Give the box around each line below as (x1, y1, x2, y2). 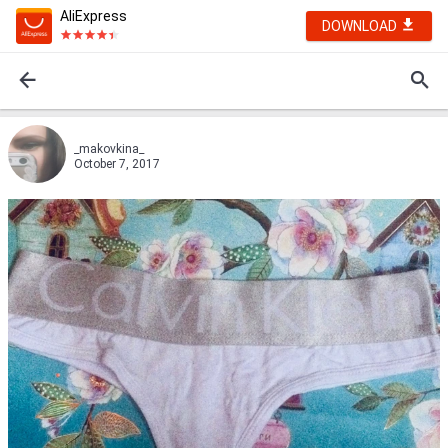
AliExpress (60, 8, 127, 24)
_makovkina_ (74, 142, 144, 156)
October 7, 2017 (74, 157, 160, 171)
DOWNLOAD (322, 18, 400, 34)
